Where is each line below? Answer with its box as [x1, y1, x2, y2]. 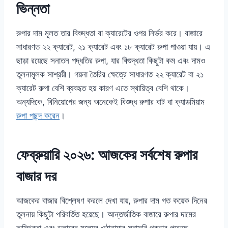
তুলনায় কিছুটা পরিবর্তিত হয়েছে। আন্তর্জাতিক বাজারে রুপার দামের [16, 209, 196, 220]
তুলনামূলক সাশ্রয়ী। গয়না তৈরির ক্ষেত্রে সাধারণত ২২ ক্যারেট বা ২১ [16, 69, 204, 80]
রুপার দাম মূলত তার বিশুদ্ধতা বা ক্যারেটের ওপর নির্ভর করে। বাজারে [16, 28, 203, 39]
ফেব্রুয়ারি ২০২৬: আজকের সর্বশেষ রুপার [16, 146, 197, 164]
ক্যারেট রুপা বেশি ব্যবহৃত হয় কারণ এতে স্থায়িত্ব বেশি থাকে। [16, 83, 189, 94]
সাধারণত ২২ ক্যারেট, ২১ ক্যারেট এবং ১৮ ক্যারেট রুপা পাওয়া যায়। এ [16, 42, 210, 52]
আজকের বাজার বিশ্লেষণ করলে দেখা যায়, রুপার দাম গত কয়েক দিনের [16, 195, 207, 206]
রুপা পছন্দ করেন [16, 110, 60, 121]
